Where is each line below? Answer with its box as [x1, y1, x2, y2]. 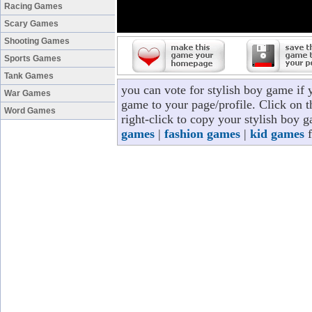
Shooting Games [4, 36, 70, 46]
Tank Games [4, 71, 54, 81]
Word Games [4, 106, 56, 116]
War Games [4, 88, 51, 98]
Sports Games [4, 54, 61, 63]
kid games [250, 127, 304, 141]
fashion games [164, 127, 240, 141]
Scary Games [4, 19, 58, 29]
